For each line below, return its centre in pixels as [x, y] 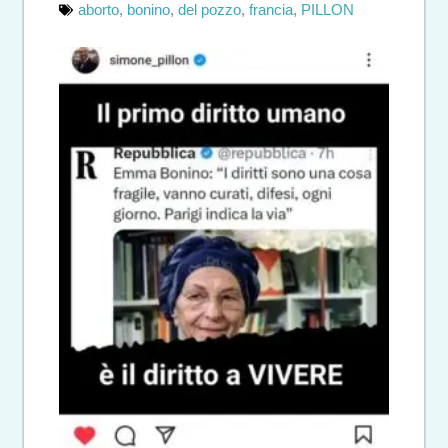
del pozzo [209, 10]
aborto [98, 10]
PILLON [327, 10]
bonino [148, 10]
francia [271, 10]
